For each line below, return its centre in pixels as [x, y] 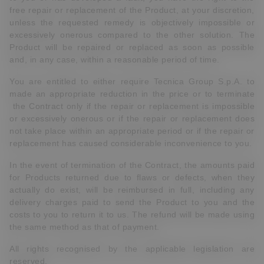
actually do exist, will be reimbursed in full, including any [132, 190]
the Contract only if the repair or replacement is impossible [132, 106]
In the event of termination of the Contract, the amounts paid [132, 165]
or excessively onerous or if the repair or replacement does [132, 118]
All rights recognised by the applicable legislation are [132, 249]
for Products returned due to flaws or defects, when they [132, 177]
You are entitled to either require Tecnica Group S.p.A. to [132, 81]
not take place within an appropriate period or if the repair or [132, 131]
